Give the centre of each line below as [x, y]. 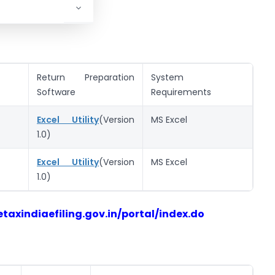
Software [56, 92]
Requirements [181, 92]
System [167, 78]
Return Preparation [86, 78]
